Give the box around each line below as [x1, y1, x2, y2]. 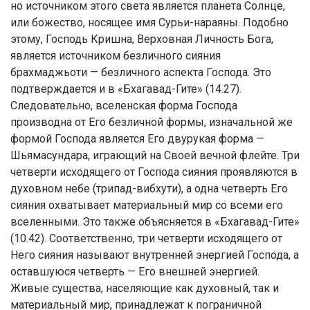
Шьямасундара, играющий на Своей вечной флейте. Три [10, 148, 300, 162]
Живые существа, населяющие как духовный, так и [10, 281, 279, 295]
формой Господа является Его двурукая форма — [10, 131, 264, 145]
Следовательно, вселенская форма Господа [10, 98, 237, 112]
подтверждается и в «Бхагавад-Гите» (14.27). [10, 82, 241, 95]
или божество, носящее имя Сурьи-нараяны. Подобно [10, 15, 289, 29]
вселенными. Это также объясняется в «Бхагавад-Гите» [10, 215, 300, 228]
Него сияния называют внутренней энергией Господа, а [10, 248, 299, 262]
